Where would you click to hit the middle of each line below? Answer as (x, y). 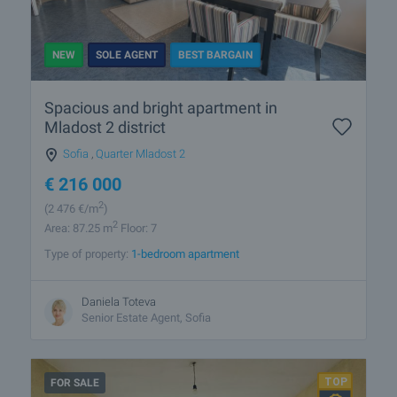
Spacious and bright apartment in (161, 107)
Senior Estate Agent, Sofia (146, 317)
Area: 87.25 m (78, 229)
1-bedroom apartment (185, 253)
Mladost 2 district (105, 127)
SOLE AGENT (127, 54)
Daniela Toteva (119, 301)
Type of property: (88, 253)
